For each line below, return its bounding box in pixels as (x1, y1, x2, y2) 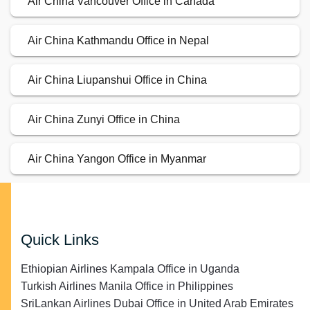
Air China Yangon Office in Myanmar (28, 153, 206, 165)
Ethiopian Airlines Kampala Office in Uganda (21, 263, 239, 275)
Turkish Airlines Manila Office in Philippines (21, 280, 233, 293)
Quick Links (21, 231, 99, 249)
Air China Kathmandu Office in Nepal (28, 35, 209, 47)
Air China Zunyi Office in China (28, 113, 180, 126)
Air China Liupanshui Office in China (28, 74, 207, 86)
